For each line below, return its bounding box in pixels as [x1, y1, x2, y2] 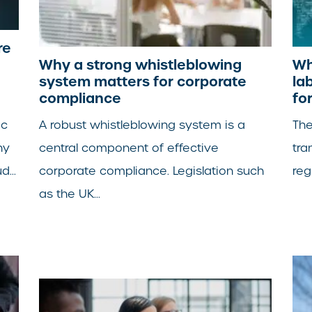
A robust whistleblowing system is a [39, 117, 246, 132]
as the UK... [39, 186, 101, 201]
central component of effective [39, 140, 219, 155]
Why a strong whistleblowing [39, 55, 242, 74]
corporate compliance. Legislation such [39, 163, 265, 178]
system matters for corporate [39, 72, 247, 91]
